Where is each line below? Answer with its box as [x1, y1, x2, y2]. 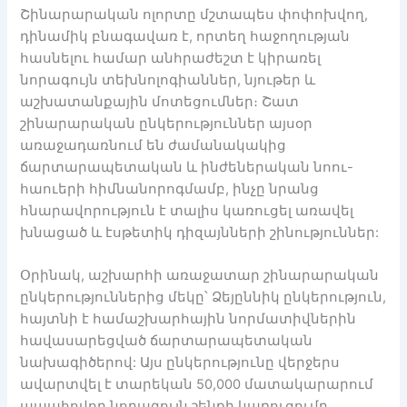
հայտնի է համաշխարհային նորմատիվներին [20, 311, 357, 328]
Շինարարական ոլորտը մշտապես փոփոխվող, [20, 5, 369, 23]
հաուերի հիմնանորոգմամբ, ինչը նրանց [20, 180, 320, 197]
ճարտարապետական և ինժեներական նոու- [20, 158, 354, 175]
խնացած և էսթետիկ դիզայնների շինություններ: [20, 223, 380, 241]
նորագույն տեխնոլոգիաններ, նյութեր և [20, 71, 316, 88]
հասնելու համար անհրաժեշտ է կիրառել [20, 49, 322, 66]
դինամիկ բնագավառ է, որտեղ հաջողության [20, 27, 351, 45]
